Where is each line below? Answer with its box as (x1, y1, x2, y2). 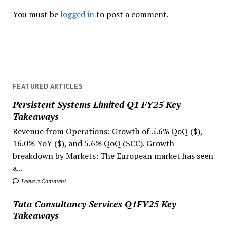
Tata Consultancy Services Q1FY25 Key (12, 197, 176, 210)
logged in (60, 9, 94, 20)
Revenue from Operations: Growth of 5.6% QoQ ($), (12, 125, 202, 137)
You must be (12, 9, 60, 20)
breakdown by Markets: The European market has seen (12, 149, 213, 161)
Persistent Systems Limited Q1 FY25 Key (12, 98, 181, 110)
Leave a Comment (19, 177, 66, 185)
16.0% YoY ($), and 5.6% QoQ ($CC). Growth (12, 137, 174, 149)
